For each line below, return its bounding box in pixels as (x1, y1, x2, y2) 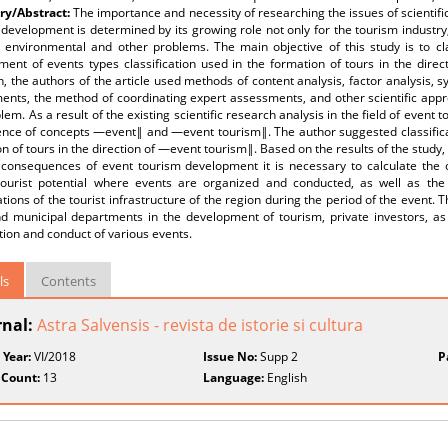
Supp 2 (257, 348, 299, 365)
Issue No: (203, 348, 258, 365)
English (264, 369, 308, 386)
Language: (203, 369, 265, 386)
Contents (41, 272, 96, 290)
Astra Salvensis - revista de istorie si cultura (37, 314, 363, 336)
